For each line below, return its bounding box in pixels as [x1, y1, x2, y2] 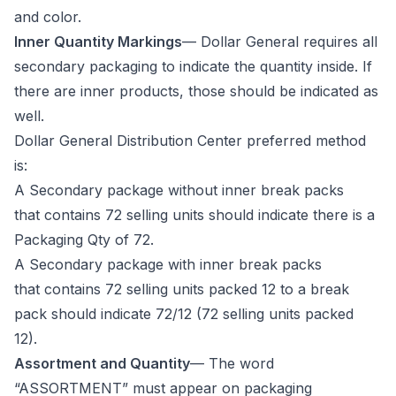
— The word [190, 354, 274, 372]
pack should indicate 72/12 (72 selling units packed [14, 304, 354, 323]
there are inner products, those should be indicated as [14, 81, 378, 100]
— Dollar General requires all [182, 32, 377, 50]
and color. [14, 7, 90, 26]
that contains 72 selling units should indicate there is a [14, 205, 375, 224]
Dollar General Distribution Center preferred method [14, 131, 366, 149]
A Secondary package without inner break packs [14, 180, 344, 199]
